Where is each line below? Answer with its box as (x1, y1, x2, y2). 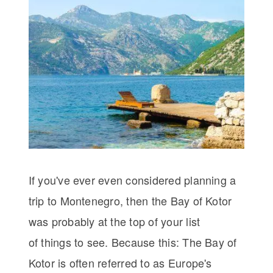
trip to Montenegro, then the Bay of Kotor (28, 193, 232, 209)
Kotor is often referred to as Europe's (28, 255, 212, 271)
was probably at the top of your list (28, 213, 200, 230)
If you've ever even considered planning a (28, 172, 236, 188)
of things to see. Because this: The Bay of (28, 234, 237, 250)
